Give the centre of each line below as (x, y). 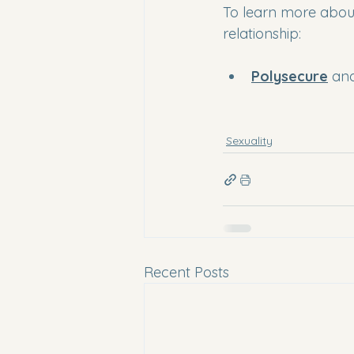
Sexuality (249, 141)
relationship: (262, 34)
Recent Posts (186, 272)
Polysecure (290, 76)
